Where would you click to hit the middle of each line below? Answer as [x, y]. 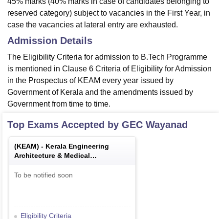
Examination [35, 165]
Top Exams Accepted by [65, 125]
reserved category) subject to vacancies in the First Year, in [109, 13]
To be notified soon [44, 175]
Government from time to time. [59, 104]
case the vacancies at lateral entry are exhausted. [93, 25]
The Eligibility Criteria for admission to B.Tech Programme [107, 57]
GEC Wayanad [155, 125]
